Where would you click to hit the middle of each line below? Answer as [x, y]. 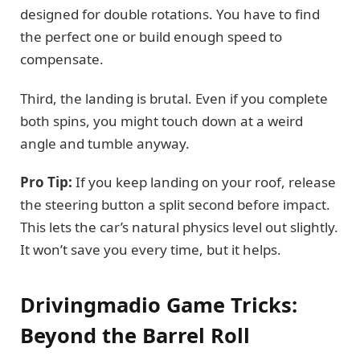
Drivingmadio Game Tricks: [159, 304]
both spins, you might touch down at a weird [162, 121]
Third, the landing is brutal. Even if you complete [174, 98]
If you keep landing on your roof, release [204, 182]
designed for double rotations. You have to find [170, 14]
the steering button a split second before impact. [175, 205]
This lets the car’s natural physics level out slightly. [179, 227]
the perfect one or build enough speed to [151, 37]
